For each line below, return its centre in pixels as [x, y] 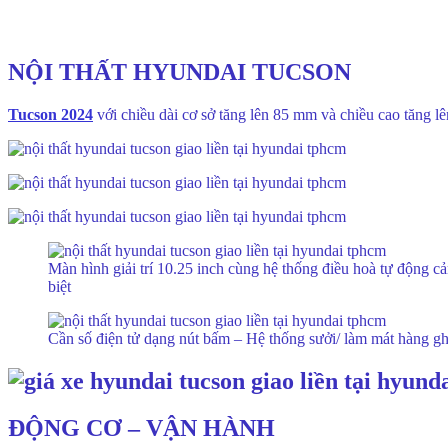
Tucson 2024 [50, 115]
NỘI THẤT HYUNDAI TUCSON [179, 72]
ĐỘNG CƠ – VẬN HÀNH [141, 428]
